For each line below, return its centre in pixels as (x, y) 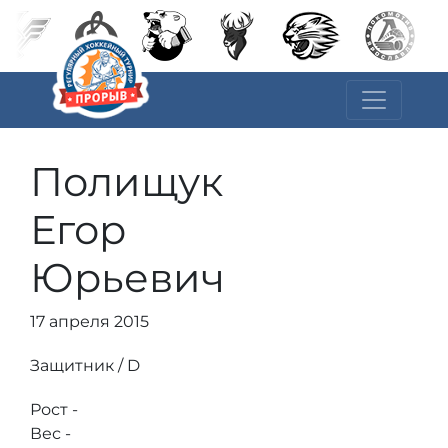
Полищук (126, 181)
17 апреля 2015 (89, 321)
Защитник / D (85, 365)
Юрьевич (127, 277)
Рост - (54, 409)
